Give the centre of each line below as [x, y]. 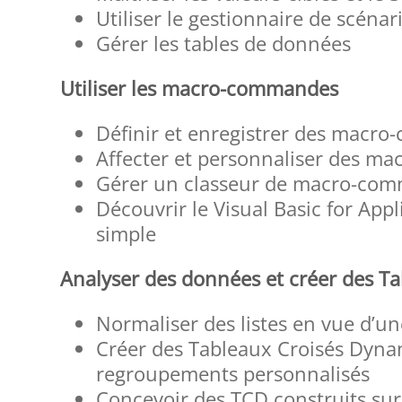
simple [127, 234]
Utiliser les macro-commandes [200, 88]
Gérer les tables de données [224, 44]
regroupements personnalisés [233, 374]
